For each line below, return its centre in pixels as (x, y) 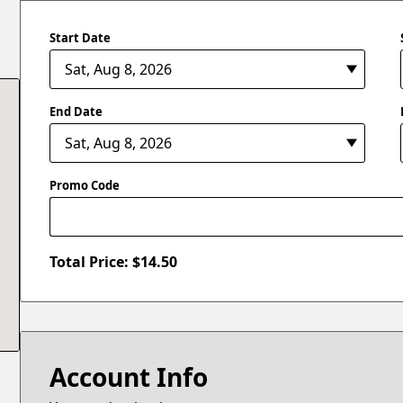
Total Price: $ (95, 262)
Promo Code (85, 185)
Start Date (81, 37)
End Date (76, 111)
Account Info (129, 377)
